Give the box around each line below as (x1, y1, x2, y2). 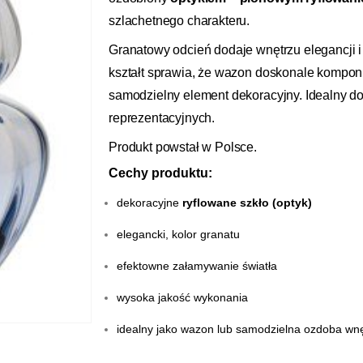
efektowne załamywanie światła (117, 259, 277, 273)
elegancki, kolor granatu (117, 228, 240, 241)
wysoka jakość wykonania (117, 291, 248, 305)
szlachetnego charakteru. (109, 14, 250, 28)
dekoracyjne (117, 196, 182, 210)
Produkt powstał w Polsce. (109, 140, 257, 155)
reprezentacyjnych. (109, 111, 216, 126)
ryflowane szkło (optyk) (182, 196, 312, 210)
